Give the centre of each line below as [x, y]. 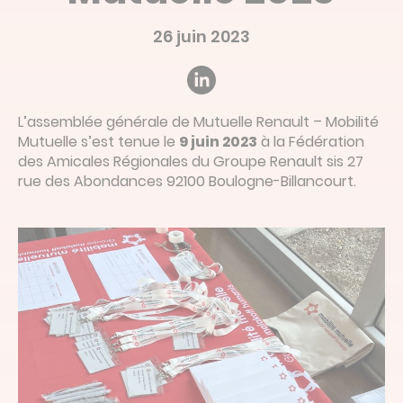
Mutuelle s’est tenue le [99, 141]
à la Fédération [311, 141]
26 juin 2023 [201, 36]
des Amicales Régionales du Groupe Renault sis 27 [191, 161]
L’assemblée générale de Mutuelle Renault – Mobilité [198, 121]
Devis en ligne [93, 15]
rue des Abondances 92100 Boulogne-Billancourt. [187, 181]
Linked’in [102, 74]
